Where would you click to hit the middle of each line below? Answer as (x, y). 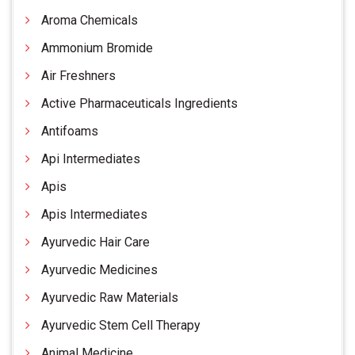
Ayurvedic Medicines (99, 270)
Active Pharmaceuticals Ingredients (139, 104)
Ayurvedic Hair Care (95, 242)
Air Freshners (78, 76)
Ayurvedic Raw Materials (110, 298)
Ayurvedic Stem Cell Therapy (121, 326)
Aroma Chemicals (90, 21)
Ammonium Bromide (97, 48)
